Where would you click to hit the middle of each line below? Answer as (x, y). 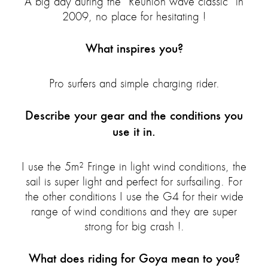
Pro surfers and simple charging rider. (134, 84)
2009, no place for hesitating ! (134, 17)
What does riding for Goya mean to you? (134, 258)
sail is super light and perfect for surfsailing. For (134, 182)
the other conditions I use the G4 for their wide (134, 197)
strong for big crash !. (134, 227)
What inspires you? (134, 48)
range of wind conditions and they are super (134, 212)
